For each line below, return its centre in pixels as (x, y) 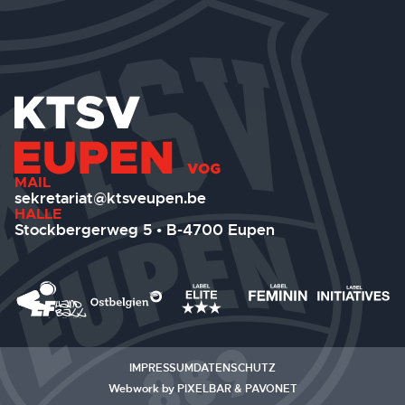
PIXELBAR (204, 389)
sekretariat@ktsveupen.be (110, 198)
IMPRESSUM (161, 368)
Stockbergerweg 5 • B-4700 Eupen (145, 229)
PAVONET (271, 389)
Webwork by (142, 389)
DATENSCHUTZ (235, 368)
